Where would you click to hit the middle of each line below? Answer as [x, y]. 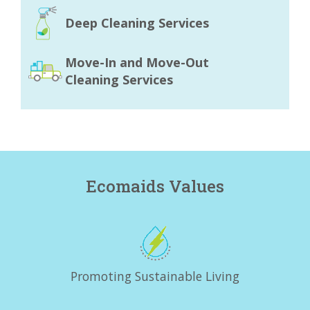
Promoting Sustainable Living [155, 276]
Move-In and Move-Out [137, 62]
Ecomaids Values [155, 186]
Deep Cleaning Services [137, 22]
